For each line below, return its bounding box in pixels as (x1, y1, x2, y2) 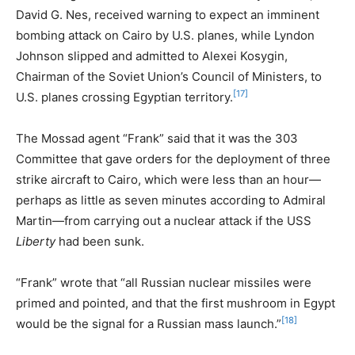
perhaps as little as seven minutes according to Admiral (16, 192, 326, 208)
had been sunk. (55, 233, 144, 249)
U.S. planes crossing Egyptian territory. (16, 89, 233, 105)
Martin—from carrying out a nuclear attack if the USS (16, 212, 311, 228)
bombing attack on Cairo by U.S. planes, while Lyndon (16, 27, 315, 43)
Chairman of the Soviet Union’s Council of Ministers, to (16, 68, 322, 84)
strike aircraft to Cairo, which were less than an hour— (16, 171, 321, 187)
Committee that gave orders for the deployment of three (16, 151, 330, 166)
